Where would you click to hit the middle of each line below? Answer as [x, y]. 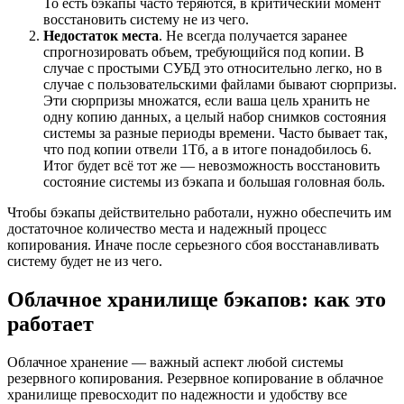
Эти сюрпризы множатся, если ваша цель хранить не [207, 101]
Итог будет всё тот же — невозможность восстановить [211, 166]
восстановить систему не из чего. [146, 20]
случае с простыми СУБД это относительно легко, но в [213, 69]
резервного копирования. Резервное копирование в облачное [195, 379]
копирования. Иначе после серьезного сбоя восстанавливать [193, 245]
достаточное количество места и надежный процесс [167, 229]
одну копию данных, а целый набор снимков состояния [215, 117]
